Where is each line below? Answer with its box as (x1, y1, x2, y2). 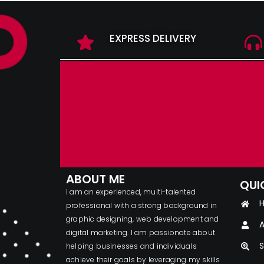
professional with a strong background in (66, 200, 217, 211)
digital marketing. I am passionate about (66, 227, 215, 238)
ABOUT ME (66, 171, 125, 188)
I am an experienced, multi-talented (66, 187, 196, 197)
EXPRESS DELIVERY (110, 31, 196, 46)
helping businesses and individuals (66, 241, 197, 252)
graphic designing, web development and (66, 214, 219, 225)
